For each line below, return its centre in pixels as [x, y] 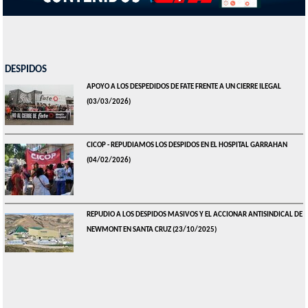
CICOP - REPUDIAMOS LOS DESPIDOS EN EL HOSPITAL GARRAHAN [187, 145]
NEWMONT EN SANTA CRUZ [129, 230]
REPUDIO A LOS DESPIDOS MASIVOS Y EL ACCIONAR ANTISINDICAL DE [194, 215]
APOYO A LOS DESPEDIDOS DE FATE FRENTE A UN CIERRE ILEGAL [184, 87]
